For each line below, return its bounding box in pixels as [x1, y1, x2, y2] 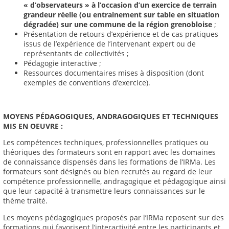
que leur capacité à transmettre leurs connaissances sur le [3, 186, 205, 196]
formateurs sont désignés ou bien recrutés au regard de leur [3, 167, 212, 177]
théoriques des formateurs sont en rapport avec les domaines [3, 147, 216, 157]
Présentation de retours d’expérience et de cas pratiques [24, 29, 218, 39]
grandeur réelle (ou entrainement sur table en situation [24, 10, 219, 20]
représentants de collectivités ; [24, 49, 129, 59]
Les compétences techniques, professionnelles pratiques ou [3, 138, 209, 148]
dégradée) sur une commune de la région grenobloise [24, 19, 212, 30]
